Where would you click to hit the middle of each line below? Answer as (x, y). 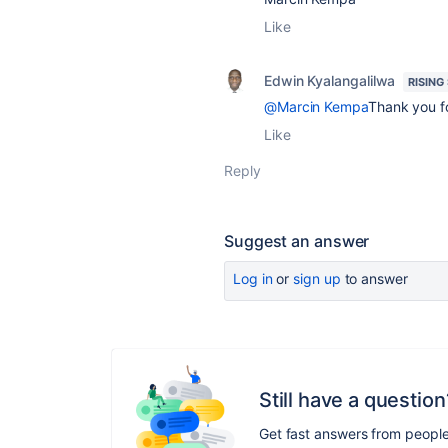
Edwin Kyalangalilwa (330, 81)
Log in (253, 279)
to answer (374, 279)
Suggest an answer (297, 241)
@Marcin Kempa (316, 107)
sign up (317, 279)
